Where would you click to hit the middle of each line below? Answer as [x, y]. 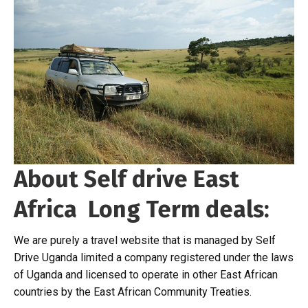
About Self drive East [126, 179]
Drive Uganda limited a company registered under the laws [154, 257]
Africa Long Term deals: [142, 209]
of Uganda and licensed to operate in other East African [146, 274]
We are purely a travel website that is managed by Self [145, 240]
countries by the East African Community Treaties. [133, 291]
